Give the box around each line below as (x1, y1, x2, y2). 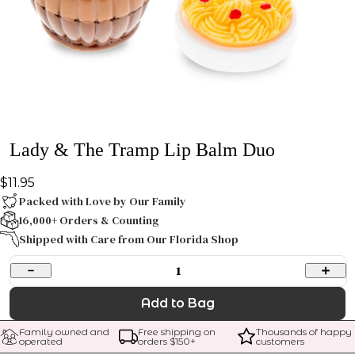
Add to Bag (140, 295, 215, 311)
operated (19, 334, 63, 347)
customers (256, 334, 305, 347)
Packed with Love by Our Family (19, 193, 186, 209)
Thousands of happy (256, 325, 353, 338)
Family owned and (19, 325, 109, 338)
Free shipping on (137, 325, 216, 338)
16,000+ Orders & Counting (19, 212, 158, 228)
